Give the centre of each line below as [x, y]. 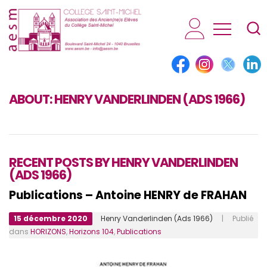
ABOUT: [32, 100]
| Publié [233, 219]
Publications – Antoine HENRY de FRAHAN [128, 195]
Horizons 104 [91, 232]
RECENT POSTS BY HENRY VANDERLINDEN [123, 163]
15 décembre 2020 [51, 219]
